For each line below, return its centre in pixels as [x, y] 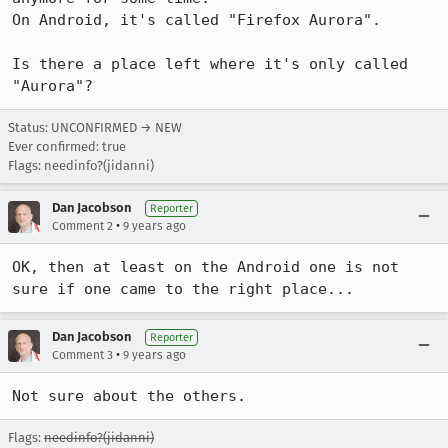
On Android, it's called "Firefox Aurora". [196, 20]
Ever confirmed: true [67, 146]
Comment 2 [82, 226]
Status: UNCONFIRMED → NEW [95, 127]
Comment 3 [82, 355]
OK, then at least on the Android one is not [205, 267]
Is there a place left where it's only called [210, 64]
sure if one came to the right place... [183, 289]
